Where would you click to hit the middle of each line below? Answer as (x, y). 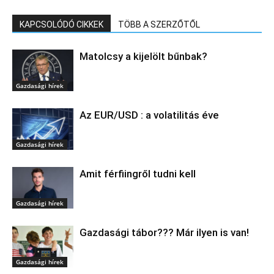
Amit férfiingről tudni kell (138, 173)
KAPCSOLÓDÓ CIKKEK (61, 24)
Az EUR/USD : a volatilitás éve (149, 115)
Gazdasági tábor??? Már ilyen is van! (164, 232)
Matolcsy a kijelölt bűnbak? (143, 56)
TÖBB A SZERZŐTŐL (159, 24)
